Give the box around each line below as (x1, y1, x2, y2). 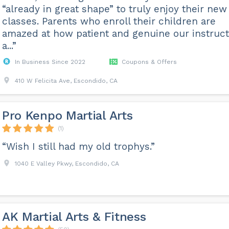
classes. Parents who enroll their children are (2, 15, 216, 27)
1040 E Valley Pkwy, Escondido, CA (14, 160, 119, 167)
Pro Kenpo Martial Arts (2, 108, 133, 123)
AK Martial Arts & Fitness (2, 210, 146, 224)
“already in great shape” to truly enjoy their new (2, 3, 227, 15)
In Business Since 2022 (14, 58, 85, 65)
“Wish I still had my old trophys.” (2, 141, 155, 152)
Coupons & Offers (121, 58, 177, 65)
